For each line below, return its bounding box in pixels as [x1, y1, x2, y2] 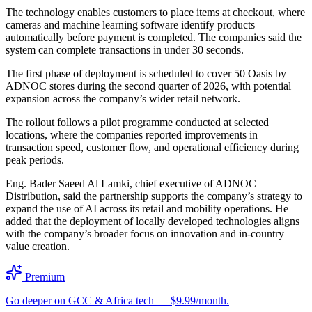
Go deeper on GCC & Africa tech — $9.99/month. [6, 294, 229, 306]
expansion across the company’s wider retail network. [6, 92, 240, 104]
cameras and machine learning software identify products [6, 18, 255, 31]
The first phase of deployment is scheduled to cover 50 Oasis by [6, 67, 286, 79]
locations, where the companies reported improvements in [6, 128, 258, 141]
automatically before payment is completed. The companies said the [6, 31, 302, 43]
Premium [22, 270, 65, 283]
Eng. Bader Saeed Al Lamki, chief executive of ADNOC [6, 177, 256, 189]
